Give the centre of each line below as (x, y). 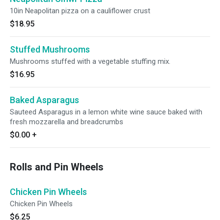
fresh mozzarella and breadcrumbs (67, 122)
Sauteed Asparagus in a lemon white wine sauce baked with (106, 112)
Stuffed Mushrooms (50, 49)
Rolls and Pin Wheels (57, 167)
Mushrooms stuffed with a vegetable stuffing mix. (90, 61)
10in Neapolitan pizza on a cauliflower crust (80, 11)
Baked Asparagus (44, 100)
